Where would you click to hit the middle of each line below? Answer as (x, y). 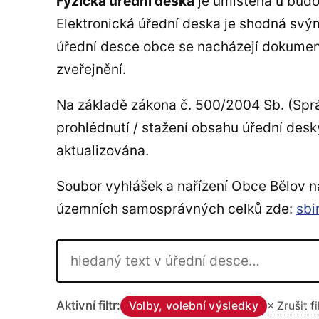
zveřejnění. (91, 69)
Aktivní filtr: (88, 306)
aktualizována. (103, 150)
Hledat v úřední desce (122, 249)
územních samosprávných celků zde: (176, 208)
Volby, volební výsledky (193, 306)
